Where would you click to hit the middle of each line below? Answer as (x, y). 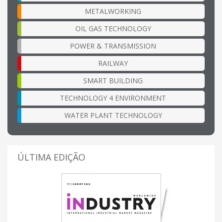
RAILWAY (113, 63)
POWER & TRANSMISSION (113, 46)
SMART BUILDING (113, 81)
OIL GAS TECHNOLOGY (113, 29)
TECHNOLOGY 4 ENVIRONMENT (113, 98)
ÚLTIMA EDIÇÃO (51, 157)
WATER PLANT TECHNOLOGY (113, 115)
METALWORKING (113, 11)
